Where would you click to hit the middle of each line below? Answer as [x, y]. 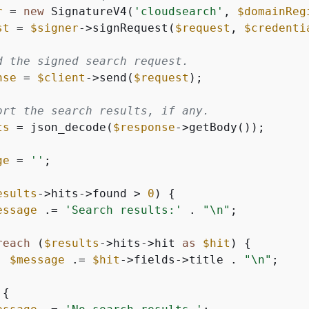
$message [37, 260]
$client [61, 78]
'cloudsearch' [179, 11]
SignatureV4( [89, 11]
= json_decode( [61, 127]
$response [144, 127]
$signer [54, 28]
